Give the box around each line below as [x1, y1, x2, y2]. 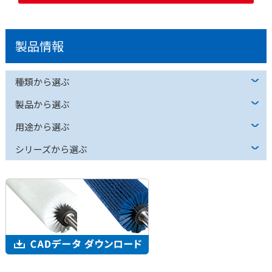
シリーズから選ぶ [15, 143, 87, 156]
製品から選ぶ [15, 98, 70, 111]
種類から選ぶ [15, 75, 70, 89]
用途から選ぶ [15, 120, 70, 134]
